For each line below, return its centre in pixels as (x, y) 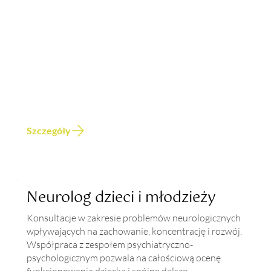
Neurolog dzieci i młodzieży (122, 198)
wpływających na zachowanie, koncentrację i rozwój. (135, 231)
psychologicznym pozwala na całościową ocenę (124, 258)
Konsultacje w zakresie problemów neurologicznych (134, 218)
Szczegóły (48, 131)
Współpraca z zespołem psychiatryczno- (110, 245)
